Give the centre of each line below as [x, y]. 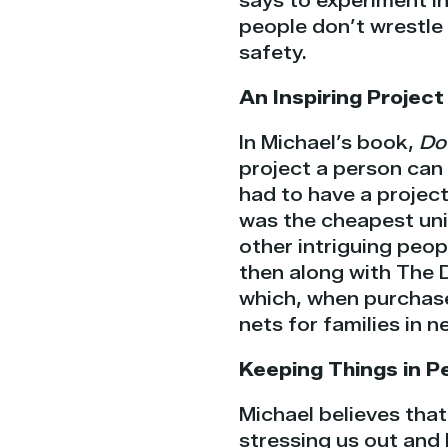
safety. [273, 52]
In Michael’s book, [329, 142]
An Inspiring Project [341, 97]
